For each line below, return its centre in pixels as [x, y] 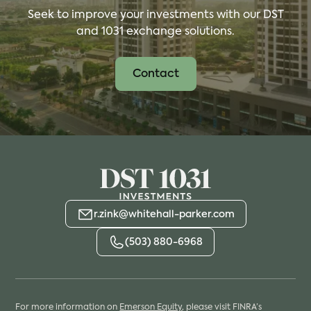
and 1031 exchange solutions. [155, 32]
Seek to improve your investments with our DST [155, 16]
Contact [155, 75]
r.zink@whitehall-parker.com [164, 214]
